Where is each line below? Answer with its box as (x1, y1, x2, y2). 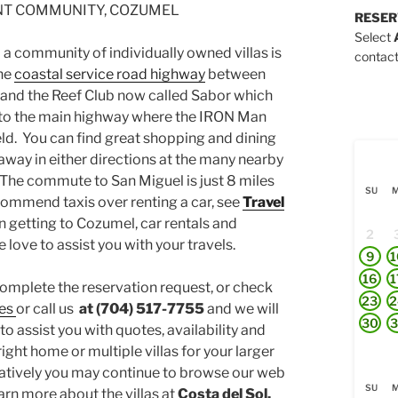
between (205, 65, 267, 83)
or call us (16, 299, 77, 317)
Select (354, 29, 394, 44)
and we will (204, 299, 280, 317)
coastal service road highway (14, 65, 206, 83)
